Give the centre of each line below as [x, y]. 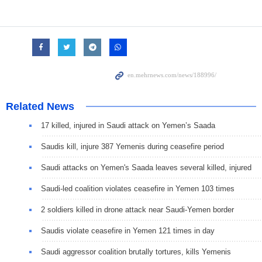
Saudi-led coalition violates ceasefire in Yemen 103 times [138, 189]
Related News [40, 107]
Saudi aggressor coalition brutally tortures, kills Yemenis [136, 252]
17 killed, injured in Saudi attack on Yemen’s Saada [128, 126]
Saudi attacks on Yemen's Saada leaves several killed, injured [146, 168]
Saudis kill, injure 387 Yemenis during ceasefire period [132, 147]
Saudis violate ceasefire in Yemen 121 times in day [128, 231]
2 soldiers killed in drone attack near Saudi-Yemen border [137, 210]
